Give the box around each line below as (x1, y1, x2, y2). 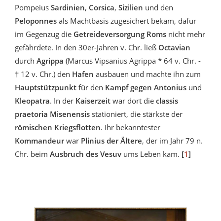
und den (145, 2, 173, 13)
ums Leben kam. (121, 149, 182, 159)
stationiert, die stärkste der (90, 109, 183, 119)
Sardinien (49, 2, 85, 13)
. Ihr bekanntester (101, 122, 160, 133)
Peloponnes (15, 16, 57, 26)
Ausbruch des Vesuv (50, 149, 121, 159)
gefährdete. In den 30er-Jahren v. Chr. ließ (15, 42, 158, 53)
